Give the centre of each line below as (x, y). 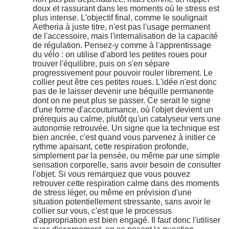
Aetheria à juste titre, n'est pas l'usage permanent (121, 27)
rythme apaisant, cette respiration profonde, (111, 147)
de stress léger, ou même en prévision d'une (112, 193)
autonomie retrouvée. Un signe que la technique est (126, 128)
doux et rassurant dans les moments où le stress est (126, 9)
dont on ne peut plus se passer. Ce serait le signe (122, 101)
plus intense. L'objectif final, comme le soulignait (120, 18)
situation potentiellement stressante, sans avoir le (122, 202)
